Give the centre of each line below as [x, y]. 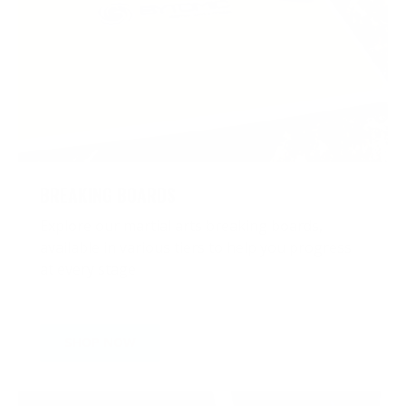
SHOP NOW [100, 343]
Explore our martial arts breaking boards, [181, 226]
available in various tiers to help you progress [196, 248]
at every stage [88, 270]
